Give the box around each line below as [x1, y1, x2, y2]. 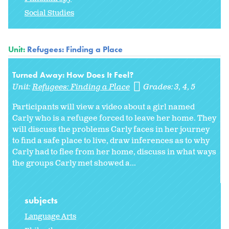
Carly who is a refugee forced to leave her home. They [12, 113, 216, 124]
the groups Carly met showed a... [12, 158, 136, 169]
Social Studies [25, 8, 74, 18]
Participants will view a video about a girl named [12, 102, 195, 113]
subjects [25, 194, 60, 207]
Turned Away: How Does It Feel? [12, 70, 133, 81]
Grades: [143, 82, 175, 93]
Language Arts [25, 212, 76, 222]
